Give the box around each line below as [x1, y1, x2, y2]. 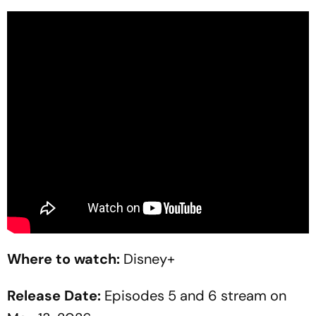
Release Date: [7, 286, 101, 305]
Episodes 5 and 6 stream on [101, 286, 286, 305]
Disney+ [120, 250, 175, 269]
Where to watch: [7, 250, 120, 269]
